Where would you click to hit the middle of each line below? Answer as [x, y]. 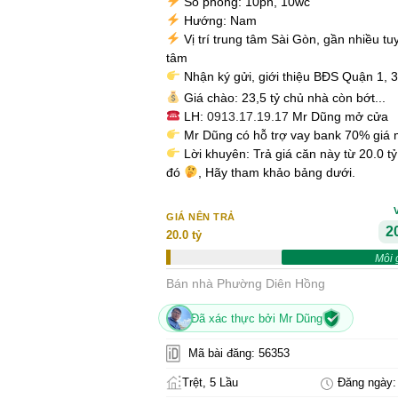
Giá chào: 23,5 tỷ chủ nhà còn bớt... [283, 97]
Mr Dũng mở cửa [338, 116]
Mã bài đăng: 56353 [237, 353]
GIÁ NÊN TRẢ [201, 216]
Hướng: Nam [218, 20]
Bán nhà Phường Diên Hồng [246, 283]
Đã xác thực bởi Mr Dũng [257, 318]
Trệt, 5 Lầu [210, 383]
